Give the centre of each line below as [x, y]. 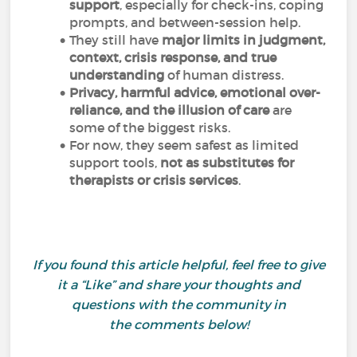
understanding [119, 75]
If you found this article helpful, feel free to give [178, 265]
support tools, [115, 163]
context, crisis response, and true [173, 57]
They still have [116, 40]
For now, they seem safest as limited [184, 145]
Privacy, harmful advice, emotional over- [195, 92]
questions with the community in [178, 304]
